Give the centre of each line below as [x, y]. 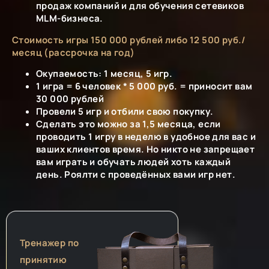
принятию [44, 260]
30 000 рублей [70, 99]
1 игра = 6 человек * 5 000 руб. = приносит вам [144, 86]
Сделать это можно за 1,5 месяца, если [128, 124]
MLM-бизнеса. [70, 19]
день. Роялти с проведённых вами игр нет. [136, 175]
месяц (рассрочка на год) [74, 52]
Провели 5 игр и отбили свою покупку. [125, 112]
